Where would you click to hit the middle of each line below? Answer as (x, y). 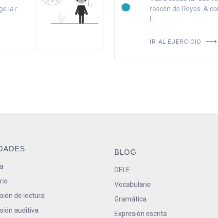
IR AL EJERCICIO (177, 41)
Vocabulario (132, 184)
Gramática (130, 199)
